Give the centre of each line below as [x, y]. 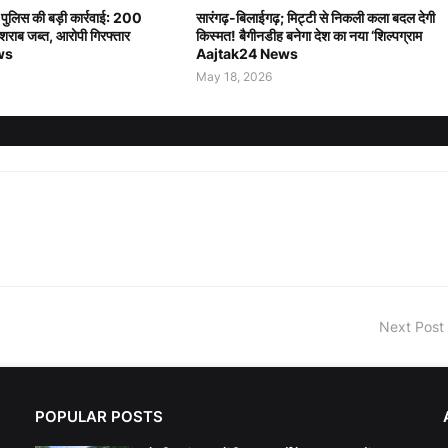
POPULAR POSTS [99, 417]
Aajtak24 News [246, 54]
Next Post [411, 327]
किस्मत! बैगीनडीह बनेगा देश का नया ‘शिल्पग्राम [308, 36]
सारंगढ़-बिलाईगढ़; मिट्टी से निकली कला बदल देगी [315, 18]
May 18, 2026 [233, 77]
